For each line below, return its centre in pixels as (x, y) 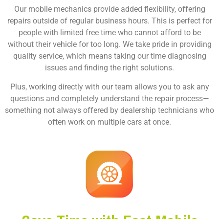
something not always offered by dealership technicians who (109, 110)
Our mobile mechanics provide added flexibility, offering (109, 9)
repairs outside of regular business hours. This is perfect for (109, 21)
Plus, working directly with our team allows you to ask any (109, 87)
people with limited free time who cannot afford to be (109, 33)
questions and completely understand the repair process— (109, 99)
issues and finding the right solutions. (109, 68)
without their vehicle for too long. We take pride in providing (109, 44)
